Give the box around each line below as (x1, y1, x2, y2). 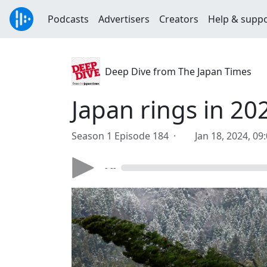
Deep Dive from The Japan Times (105, 65, 252, 78)
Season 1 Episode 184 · (72, 129, 181, 142)
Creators (159, 13, 198, 26)
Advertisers (98, 13, 150, 26)
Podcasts (48, 13, 89, 26)
